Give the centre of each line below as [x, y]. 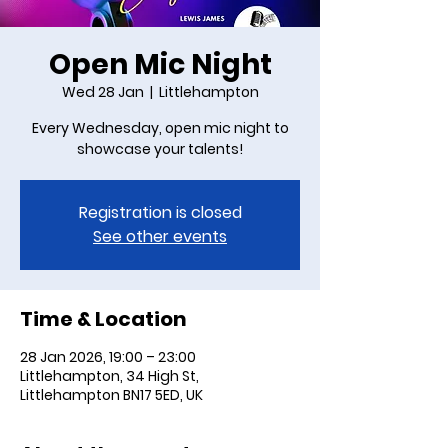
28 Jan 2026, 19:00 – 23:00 [108, 356]
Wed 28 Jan [102, 91]
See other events [160, 236]
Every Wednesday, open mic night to [160, 127]
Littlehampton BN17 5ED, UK [111, 394]
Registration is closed [160, 212]
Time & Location [103, 318]
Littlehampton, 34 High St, [109, 375]
